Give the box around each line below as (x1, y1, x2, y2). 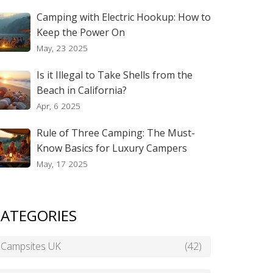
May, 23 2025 (37, 42, 88, 54)
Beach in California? (37, 83, 127, 97)
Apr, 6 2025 (37, 100, 80, 112)
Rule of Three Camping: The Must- (37, 126, 195, 140)
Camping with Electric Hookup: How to (37, 10, 211, 24)
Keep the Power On (37, 26, 125, 39)
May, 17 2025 (37, 158, 88, 169)
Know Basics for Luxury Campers (37, 141, 187, 155)
